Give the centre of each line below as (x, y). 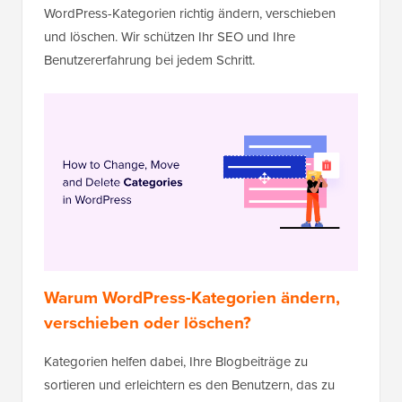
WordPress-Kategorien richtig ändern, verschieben (190, 14)
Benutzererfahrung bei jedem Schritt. (149, 61)
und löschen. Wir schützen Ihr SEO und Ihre (170, 37)
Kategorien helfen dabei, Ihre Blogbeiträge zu (176, 362)
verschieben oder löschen (144, 323)
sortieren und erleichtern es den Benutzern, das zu (189, 385)
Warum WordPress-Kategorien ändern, (192, 298)
